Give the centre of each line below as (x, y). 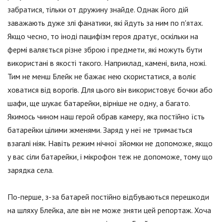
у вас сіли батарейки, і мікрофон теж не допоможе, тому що (110, 157)
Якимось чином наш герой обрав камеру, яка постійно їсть (106, 117)
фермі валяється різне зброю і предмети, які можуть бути (105, 50)
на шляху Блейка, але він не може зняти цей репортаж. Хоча (109, 210)
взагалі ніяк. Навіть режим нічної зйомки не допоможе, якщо (110, 143)
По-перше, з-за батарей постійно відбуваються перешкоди (108, 197)
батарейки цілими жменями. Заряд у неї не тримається (100, 130)
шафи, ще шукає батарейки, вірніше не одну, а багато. (99, 103)
